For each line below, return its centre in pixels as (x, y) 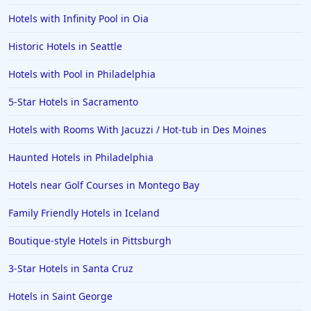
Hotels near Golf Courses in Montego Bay (104, 185)
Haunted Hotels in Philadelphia (81, 158)
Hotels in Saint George (60, 296)
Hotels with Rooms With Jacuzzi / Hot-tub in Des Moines (137, 130)
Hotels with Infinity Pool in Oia (78, 19)
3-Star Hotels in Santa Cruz (71, 269)
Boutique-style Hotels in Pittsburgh (90, 241)
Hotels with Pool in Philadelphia (82, 74)
